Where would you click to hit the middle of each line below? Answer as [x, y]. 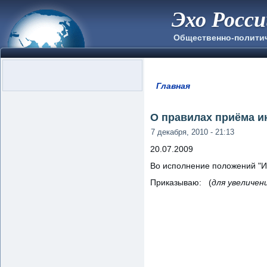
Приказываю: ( [181, 182]
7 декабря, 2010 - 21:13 [193, 132]
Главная [173, 86]
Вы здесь [181, 94]
